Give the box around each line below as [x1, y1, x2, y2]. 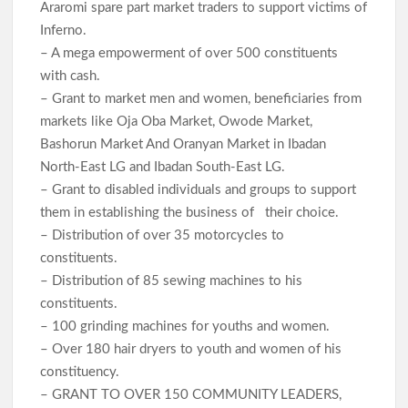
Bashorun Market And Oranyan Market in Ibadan [40, 137, 327, 151]
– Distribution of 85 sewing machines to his [40, 273, 303, 288]
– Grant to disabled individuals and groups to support [40, 182, 357, 197]
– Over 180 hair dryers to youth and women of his [40, 342, 342, 356]
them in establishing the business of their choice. [40, 205, 343, 219]
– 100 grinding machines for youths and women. [40, 319, 334, 333]
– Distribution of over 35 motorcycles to [40, 228, 285, 242]
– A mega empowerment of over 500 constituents [40, 46, 339, 60]
